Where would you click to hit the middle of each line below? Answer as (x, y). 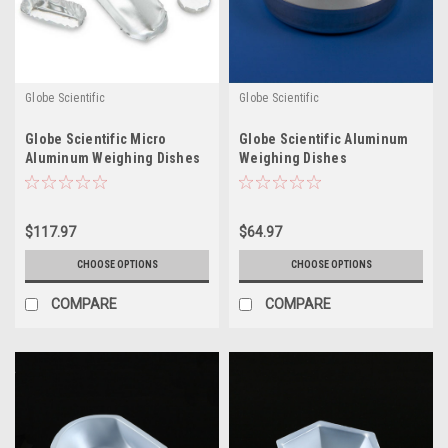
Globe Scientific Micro (96, 138)
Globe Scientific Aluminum (324, 138)
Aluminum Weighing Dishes (112, 157)
